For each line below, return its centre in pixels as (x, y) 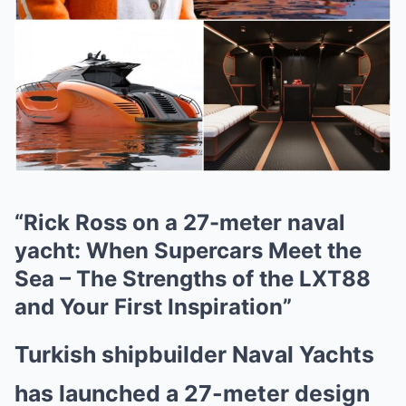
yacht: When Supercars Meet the (188, 251)
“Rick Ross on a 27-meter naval (180, 222)
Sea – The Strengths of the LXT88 (193, 279)
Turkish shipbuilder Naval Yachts (194, 354)
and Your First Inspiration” (153, 307)
